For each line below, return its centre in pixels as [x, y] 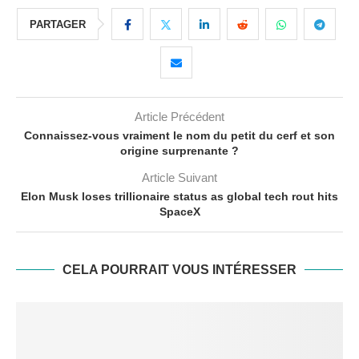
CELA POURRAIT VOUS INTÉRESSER [179, 270]
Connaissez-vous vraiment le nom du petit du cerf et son [179, 136]
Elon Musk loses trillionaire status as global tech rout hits [179, 197]
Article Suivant [179, 178]
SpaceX [179, 212]
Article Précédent [179, 117]
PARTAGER [58, 25]
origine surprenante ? [179, 151]
